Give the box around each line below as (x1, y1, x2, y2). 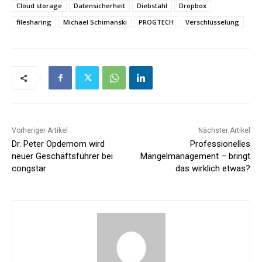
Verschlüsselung (185, 18, 239, 27)
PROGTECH (139, 18, 174, 27)
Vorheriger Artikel (12, 126, 68, 135)
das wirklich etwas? (175, 163, 250, 174)
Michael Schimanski (63, 18, 127, 27)
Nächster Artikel (198, 126, 250, 135)
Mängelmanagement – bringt (140, 151, 250, 162)
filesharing (16, 18, 51, 27)
